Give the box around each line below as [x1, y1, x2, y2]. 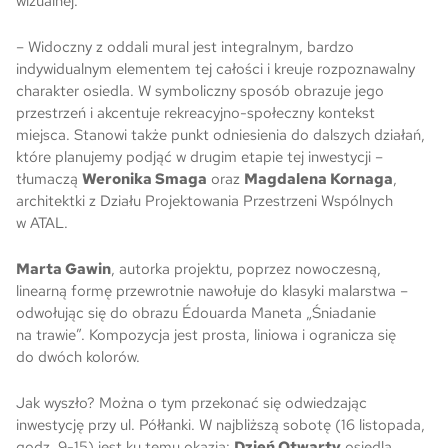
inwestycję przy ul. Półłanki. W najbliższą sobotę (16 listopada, [16, 415, 425, 435]
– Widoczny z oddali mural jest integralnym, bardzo [16, 37, 354, 57]
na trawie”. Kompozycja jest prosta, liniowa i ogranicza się [16, 325, 396, 345]
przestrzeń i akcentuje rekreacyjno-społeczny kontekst [16, 103, 375, 123]
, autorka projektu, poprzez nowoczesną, [111, 259, 381, 279]
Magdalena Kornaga [244, 169, 393, 189]
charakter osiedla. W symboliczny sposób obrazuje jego [16, 81, 384, 101]
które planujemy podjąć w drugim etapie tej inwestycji [16, 147, 375, 167]
